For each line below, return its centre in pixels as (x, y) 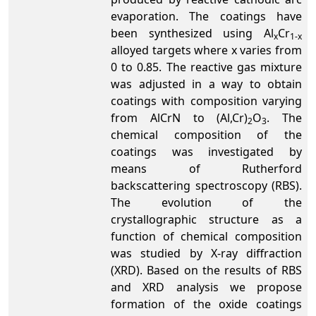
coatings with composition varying (206, 101)
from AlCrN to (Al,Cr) (180, 118)
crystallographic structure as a (206, 219)
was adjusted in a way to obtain (206, 84)
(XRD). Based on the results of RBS (206, 270)
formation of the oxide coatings (206, 304)
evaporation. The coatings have (206, 16)
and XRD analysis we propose (206, 287)
